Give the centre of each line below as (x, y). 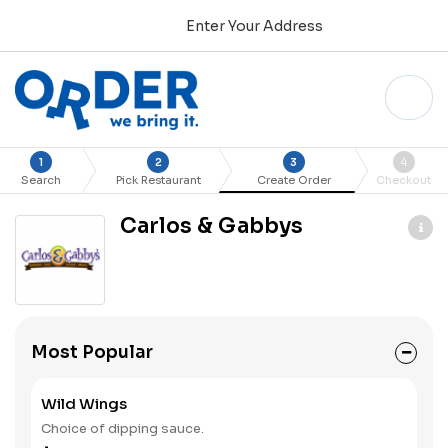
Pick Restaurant (158, 180)
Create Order (293, 180)
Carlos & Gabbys (211, 226)
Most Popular (92, 352)
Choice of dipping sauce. (122, 428)
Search (41, 180)
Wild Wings (84, 403)
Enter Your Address (254, 25)
